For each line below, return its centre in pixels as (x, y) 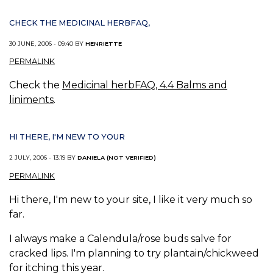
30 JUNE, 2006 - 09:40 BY (47, 43)
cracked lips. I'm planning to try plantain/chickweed (134, 253)
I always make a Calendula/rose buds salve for (120, 238)
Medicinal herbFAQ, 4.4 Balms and (145, 85)
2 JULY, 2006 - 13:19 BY (43, 158)
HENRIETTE (104, 43)
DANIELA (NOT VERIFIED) (117, 158)
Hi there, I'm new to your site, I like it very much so (131, 199)
